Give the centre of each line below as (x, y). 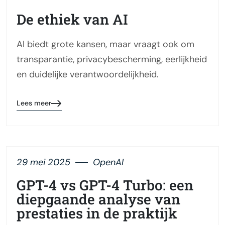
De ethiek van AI (72, 20)
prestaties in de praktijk (97, 213)
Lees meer (34, 103)
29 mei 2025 (43, 162)
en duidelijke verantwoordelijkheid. (88, 75)
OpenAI (108, 162)
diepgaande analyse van (98, 199)
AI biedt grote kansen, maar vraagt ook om (105, 44)
